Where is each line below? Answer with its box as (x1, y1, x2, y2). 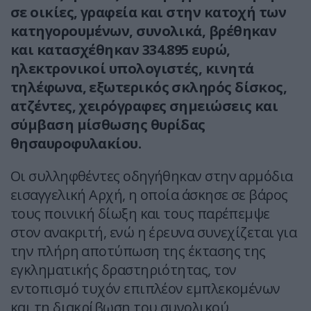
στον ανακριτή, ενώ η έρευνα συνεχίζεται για (10, 223, 297, 242)
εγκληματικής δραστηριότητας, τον (10, 260, 237, 280)
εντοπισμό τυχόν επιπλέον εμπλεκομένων (10, 279, 280, 299)
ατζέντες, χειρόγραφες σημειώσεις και (10, 96, 278, 116)
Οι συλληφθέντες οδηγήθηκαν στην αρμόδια (10, 167, 293, 186)
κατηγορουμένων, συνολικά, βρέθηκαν (10, 22, 277, 41)
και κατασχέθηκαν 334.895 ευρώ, (10, 40, 230, 60)
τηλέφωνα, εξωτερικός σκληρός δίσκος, (10, 78, 287, 97)
